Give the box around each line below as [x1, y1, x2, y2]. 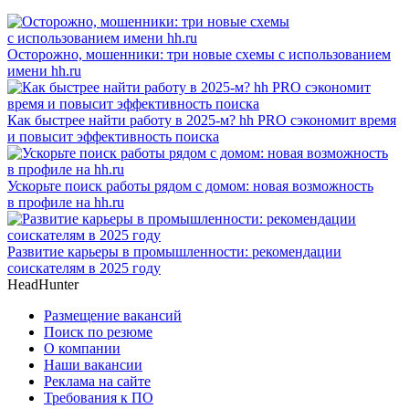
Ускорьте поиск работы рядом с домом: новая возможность [7, 177, 373, 194]
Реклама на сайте [44, 372, 151, 389]
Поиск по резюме [44, 323, 152, 340]
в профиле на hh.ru [7, 194, 124, 210]
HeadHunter [7, 276, 79, 292]
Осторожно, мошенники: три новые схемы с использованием [7, 46, 391, 62]
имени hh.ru [7, 62, 81, 79]
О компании [44, 340, 121, 356]
